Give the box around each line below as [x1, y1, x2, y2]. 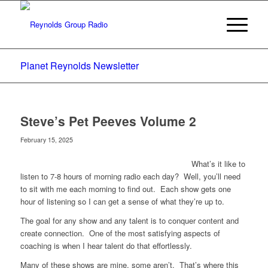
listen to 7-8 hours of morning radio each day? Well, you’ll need [20, 170, 240, 182]
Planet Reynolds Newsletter [20, 59, 139, 72]
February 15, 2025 [20, 135, 73, 144]
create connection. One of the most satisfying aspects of [20, 227, 220, 239]
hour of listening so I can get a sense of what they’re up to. [20, 196, 224, 208]
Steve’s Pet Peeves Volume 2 [20, 112, 196, 130]
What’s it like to [191, 158, 245, 170]
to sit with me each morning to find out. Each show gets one [20, 183, 231, 195]
